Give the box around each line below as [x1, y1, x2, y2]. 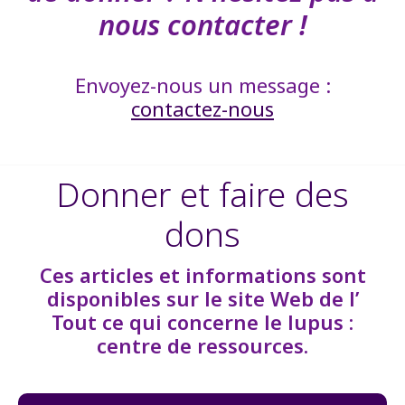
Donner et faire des [56, 170, 349, 217]
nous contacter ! [98, 5, 307, 43]
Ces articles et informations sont [39, 260, 366, 288]
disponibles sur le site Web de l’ [46, 284, 359, 312]
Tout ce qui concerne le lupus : [52, 307, 353, 335]
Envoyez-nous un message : [74, 71, 331, 99]
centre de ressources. [97, 331, 308, 359]
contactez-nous [131, 94, 274, 122]
